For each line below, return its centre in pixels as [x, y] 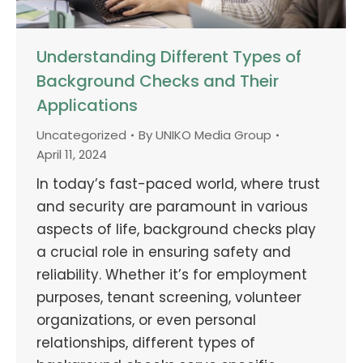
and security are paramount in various [172, 206]
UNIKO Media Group [214, 135]
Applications [87, 105]
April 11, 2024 [72, 154]
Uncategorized [81, 135]
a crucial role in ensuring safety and [164, 252]
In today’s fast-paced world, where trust [178, 184]
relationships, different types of [146, 342]
